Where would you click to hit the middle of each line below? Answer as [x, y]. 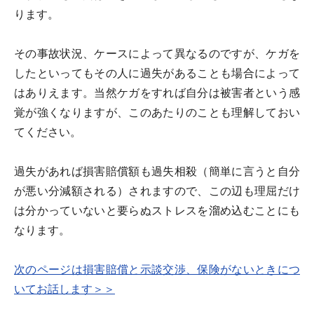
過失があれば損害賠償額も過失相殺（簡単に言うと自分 [157, 171]
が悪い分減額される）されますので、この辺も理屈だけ [157, 191]
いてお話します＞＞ [64, 289]
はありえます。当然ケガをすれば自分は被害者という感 [157, 93]
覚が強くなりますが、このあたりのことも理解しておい [157, 112]
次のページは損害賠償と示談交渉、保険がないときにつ [157, 269]
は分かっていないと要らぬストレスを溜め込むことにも [157, 211]
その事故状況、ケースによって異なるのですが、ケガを [157, 54]
